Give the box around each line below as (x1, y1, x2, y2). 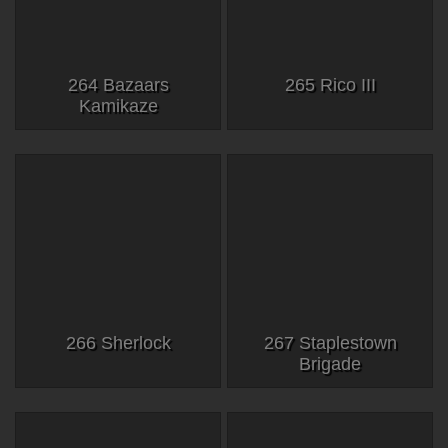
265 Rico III (284, 74, 376, 95)
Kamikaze (78, 95, 158, 116)
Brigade (299, 353, 361, 374)
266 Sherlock (65, 332, 171, 353)
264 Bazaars (67, 74, 169, 95)
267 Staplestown (263, 332, 397, 353)
